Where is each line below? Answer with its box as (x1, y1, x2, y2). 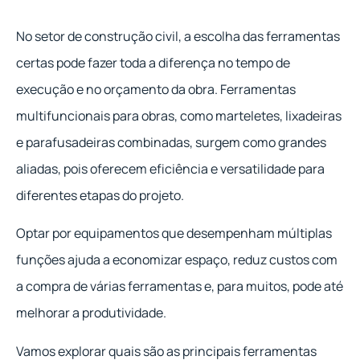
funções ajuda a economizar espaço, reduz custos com (16, 251, 337, 269)
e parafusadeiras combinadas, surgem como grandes (16, 133, 326, 151)
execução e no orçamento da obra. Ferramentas (16, 80, 296, 98)
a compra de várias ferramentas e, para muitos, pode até (16, 277, 343, 296)
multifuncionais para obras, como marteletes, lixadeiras (16, 107, 342, 125)
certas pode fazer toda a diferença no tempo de (16, 54, 290, 72)
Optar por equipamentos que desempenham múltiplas (16, 224, 332, 243)
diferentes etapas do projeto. (16, 186, 184, 204)
